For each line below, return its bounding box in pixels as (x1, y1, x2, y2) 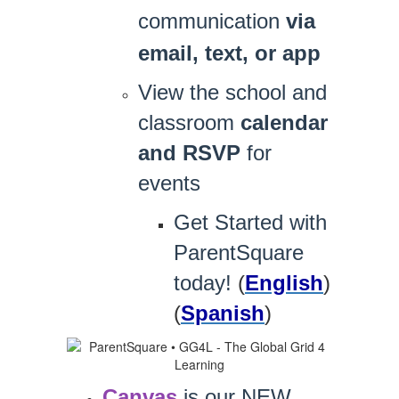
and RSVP (138, 141, 240, 166)
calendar (240, 110, 328, 135)
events (138, 171, 200, 196)
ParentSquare (174, 240, 304, 265)
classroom (138, 110, 240, 135)
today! (174, 271, 238, 296)
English (245, 271, 323, 296)
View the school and (138, 80, 327, 105)
